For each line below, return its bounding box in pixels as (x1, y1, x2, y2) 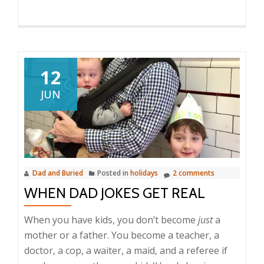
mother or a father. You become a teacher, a (24, 229, 219, 242)
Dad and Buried (32, 168, 83, 179)
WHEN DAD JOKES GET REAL (24, 184, 205, 202)
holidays (130, 168, 158, 179)
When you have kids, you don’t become (24, 213, 198, 227)
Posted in (97, 168, 130, 179)
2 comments (173, 168, 214, 179)
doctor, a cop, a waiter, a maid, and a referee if (24, 244, 227, 258)
